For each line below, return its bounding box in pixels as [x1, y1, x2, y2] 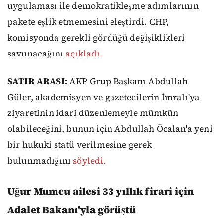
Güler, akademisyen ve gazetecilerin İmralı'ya [7, 91, 200, 104]
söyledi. [73, 155, 106, 167]
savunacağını [7, 47, 66, 59]
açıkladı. [65, 47, 103, 59]
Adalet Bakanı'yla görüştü [7, 203, 136, 217]
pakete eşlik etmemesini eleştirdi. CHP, [7, 15, 169, 28]
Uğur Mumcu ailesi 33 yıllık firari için [7, 184, 194, 199]
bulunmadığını [7, 155, 73, 167]
